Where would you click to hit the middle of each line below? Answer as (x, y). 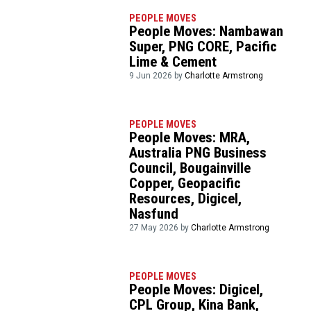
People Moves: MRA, (190, 137)
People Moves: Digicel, (196, 289)
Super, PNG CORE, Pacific (203, 47)
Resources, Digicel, (186, 198)
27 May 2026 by (160, 227)
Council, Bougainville (190, 168)
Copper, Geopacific (185, 183)
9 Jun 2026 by (157, 76)
